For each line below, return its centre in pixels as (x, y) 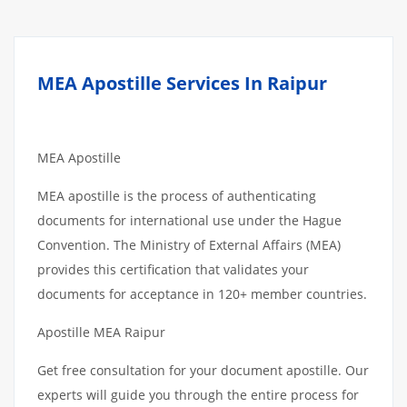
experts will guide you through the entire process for (198, 395)
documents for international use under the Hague (189, 220)
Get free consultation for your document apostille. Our (203, 370)
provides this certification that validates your (173, 269)
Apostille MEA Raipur (101, 332)
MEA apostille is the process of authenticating (177, 196)
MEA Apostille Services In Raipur (189, 83)
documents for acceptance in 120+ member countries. (202, 294)
